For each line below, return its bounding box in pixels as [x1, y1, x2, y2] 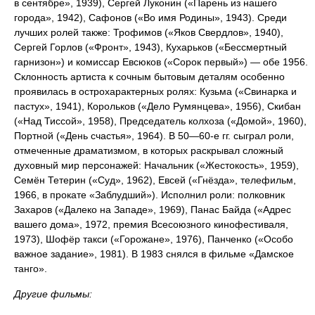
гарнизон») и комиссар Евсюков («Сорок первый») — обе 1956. [14, 56, 308, 67]
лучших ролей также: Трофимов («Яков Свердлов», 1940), [14, 27, 283, 38]
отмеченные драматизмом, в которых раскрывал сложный [14, 145, 283, 156]
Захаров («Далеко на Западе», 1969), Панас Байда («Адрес [14, 204, 291, 215]
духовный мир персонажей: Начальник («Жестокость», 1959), [14, 160, 299, 171]
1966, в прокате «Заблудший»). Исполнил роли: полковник [14, 189, 285, 200]
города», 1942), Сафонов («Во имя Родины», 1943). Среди [14, 12, 287, 23]
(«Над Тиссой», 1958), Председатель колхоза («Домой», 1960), [14, 115, 307, 127]
